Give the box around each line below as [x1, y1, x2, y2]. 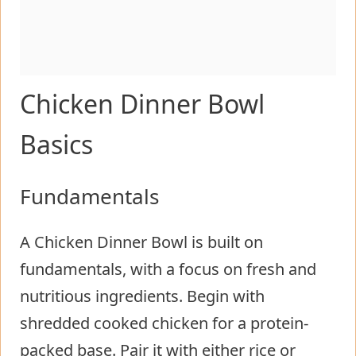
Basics [20, 126, 93, 161]
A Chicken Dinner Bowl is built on [20, 230, 263, 253]
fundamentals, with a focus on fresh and [20, 257, 316, 280]
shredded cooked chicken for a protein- [20, 311, 308, 334]
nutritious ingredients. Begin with [20, 284, 265, 307]
